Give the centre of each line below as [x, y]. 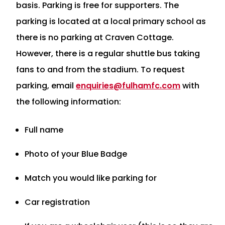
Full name [44, 130]
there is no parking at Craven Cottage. [95, 37]
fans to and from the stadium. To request [100, 69]
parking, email [46, 85]
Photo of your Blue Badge [76, 154]
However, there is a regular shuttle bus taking [108, 53]
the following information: [69, 101]
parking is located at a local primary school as [111, 21]
